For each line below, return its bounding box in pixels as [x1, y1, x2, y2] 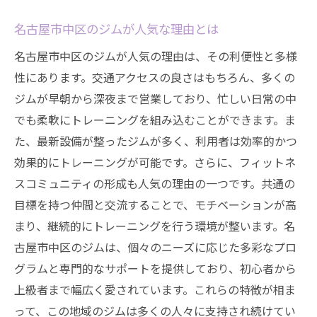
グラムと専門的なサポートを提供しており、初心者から [14, 260, 296, 277]
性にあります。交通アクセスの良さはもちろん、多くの [14, 69, 295, 86]
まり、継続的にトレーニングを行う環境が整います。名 [14, 217, 295, 234]
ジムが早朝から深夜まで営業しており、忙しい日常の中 [14, 90, 296, 107]
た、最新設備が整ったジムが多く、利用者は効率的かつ [14, 132, 297, 149]
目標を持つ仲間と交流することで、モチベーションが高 [14, 196, 296, 213]
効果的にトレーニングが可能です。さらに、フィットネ [14, 154, 296, 171]
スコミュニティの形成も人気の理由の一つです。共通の [14, 175, 295, 192]
